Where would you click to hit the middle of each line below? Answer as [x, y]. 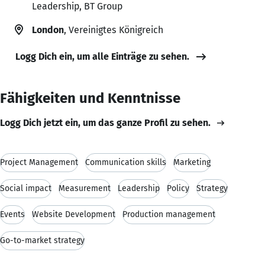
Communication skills [126, 162]
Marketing [192, 162]
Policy [178, 188]
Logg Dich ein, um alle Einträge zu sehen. [102, 56]
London [48, 30]
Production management [169, 214]
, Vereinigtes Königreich [114, 30]
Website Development [74, 214]
